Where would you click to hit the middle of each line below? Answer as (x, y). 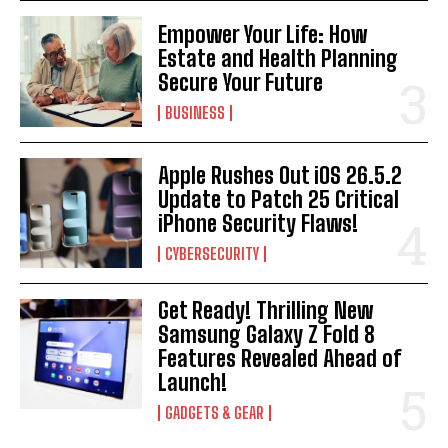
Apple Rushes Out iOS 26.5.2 (280, 175)
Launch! (193, 382)
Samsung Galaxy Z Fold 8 (267, 334)
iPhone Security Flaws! (258, 223)
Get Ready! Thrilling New (266, 310)
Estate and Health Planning (278, 58)
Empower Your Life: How (263, 34)
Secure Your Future (241, 82)
